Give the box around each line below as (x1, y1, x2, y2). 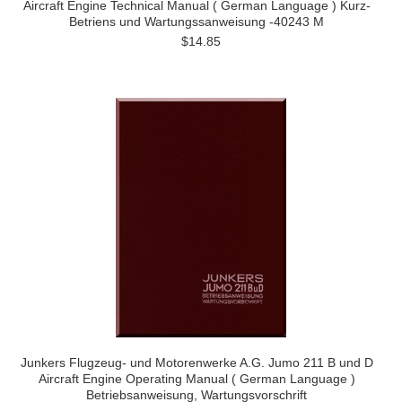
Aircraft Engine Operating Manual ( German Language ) (38, 371, 355, 386)
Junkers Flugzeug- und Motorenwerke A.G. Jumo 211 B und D (20, 355, 373, 370)
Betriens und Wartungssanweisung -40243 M (69, 14, 324, 29)
